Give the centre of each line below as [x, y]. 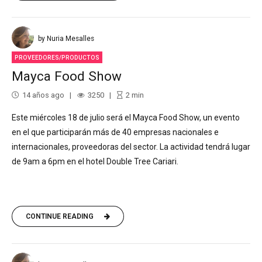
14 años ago [43, 95]
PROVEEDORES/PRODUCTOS [57, 57]
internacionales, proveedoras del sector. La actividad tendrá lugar [131, 146]
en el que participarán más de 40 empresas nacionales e [115, 132]
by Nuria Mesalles [66, 38]
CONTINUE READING [60, 216]
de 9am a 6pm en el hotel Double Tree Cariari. [95, 161]
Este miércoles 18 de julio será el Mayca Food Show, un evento [126, 117]
